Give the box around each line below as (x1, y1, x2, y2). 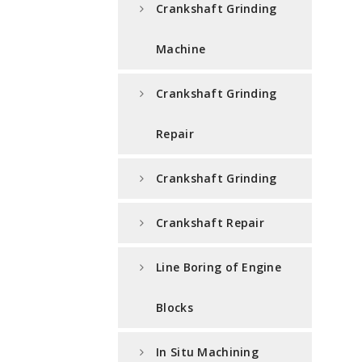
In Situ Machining (156, 344, 259, 360)
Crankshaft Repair (156, 215, 264, 231)
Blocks (156, 300, 193, 316)
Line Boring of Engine (156, 259, 282, 276)
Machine (156, 41, 206, 57)
